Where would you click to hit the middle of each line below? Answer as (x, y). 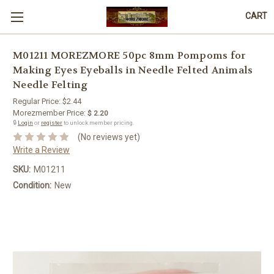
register (52, 123)
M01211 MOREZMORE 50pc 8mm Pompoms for (129, 56)
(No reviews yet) (109, 137)
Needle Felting (50, 85)
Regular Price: (38, 101)
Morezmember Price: (49, 113)
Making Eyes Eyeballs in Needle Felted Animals (133, 70)
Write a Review (41, 150)
